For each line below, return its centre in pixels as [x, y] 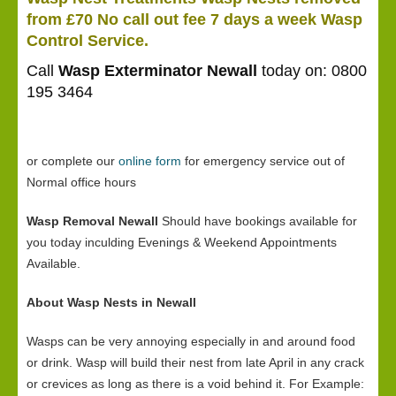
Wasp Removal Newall [92, 221]
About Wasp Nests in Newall [111, 302]
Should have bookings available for [258, 221]
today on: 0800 [312, 71]
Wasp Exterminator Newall [158, 71]
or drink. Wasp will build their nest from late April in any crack [195, 362]
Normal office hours [81, 182]
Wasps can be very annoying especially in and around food [191, 341]
